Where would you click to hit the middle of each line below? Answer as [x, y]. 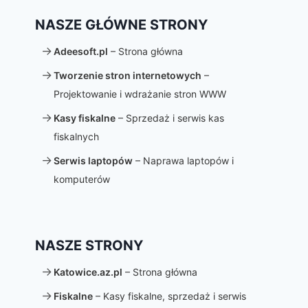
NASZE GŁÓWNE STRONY [121, 25]
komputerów [81, 179]
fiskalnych [76, 136]
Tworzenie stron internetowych [127, 75]
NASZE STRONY [89, 245]
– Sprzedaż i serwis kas [169, 118]
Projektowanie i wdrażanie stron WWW [140, 94]
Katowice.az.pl [88, 272]
